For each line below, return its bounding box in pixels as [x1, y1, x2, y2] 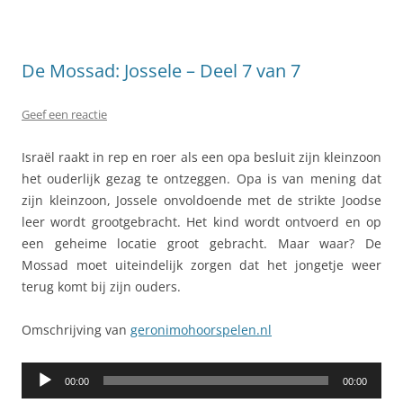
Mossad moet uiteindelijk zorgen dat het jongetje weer [22, 256, 381, 273]
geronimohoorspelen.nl [130, 321, 272, 338]
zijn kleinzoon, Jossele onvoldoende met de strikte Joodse [22, 192, 381, 209]
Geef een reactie [22, 106, 107, 122]
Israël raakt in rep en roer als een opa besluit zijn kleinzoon [22, 148, 381, 166]
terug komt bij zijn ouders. [22, 278, 181, 295]
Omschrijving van [22, 321, 130, 338]
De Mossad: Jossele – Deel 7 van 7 [22, 58, 300, 83]
